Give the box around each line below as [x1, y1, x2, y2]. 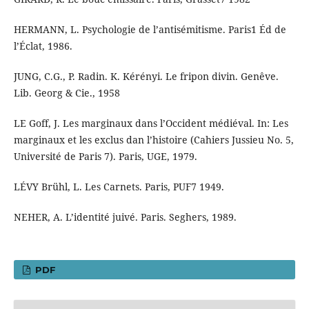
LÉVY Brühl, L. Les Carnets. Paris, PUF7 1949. [13, 180, 224, 194]
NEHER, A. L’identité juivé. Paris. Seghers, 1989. [13, 210, 237, 224]
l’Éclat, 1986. [13, 39, 72, 53]
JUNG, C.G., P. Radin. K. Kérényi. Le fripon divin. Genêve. [13, 70, 279, 83]
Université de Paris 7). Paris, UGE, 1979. [13, 150, 197, 163]
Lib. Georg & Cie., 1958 [13, 86, 120, 100]
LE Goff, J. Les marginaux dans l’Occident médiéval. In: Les [13, 117, 288, 130]
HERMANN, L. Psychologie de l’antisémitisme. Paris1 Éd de [13, 23, 286, 37]
